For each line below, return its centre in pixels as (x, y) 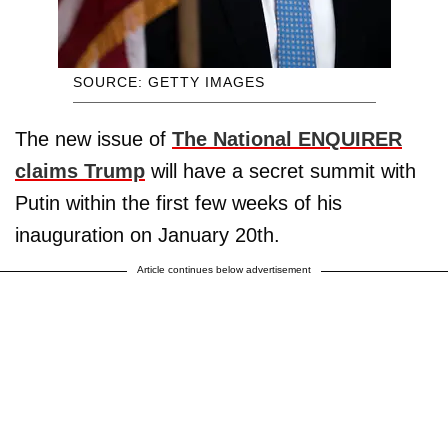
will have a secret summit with (280, 171)
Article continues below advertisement (224, 270)
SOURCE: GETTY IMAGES (168, 82)
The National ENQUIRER (287, 139)
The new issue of (93, 139)
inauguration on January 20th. (147, 235)
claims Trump (80, 171)
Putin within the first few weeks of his (178, 203)
